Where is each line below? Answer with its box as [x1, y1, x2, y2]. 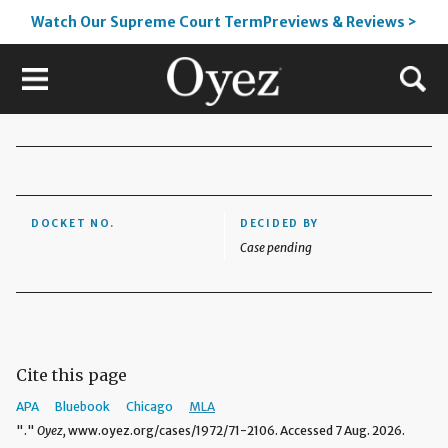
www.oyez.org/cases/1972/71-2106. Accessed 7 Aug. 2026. [66, 423, 405, 438]
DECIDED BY [240, 217, 319, 230]
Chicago [126, 399, 173, 414]
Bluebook [55, 399, 110, 414]
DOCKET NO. [31, 217, 115, 230]
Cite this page [16, 365, 127, 385]
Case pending [240, 240, 312, 255]
